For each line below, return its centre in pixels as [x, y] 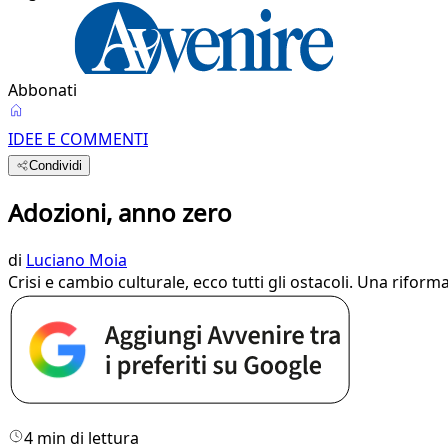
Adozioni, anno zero [120, 212]
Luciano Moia [76, 259]
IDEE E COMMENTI [78, 139]
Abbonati [42, 90]
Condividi [56, 165]
